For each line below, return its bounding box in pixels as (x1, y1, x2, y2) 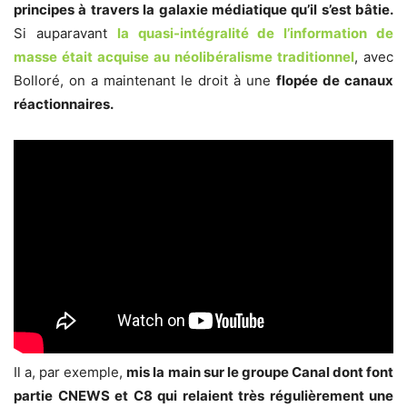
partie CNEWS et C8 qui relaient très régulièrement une (14, 387, 393, 405)
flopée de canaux (276, 72, 393, 90)
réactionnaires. (14, 95, 114, 114)
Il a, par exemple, (14, 363, 127, 382)
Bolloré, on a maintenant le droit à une (14, 72, 276, 90)
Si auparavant (14, 25, 117, 43)
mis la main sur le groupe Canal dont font (126, 363, 394, 382)
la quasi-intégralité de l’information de (116, 25, 394, 43)
